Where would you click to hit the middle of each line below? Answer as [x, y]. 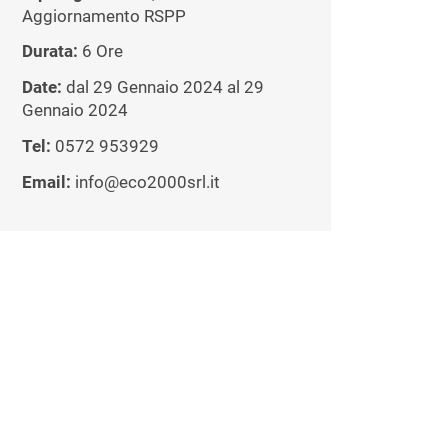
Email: [48, 182]
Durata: [52, 52]
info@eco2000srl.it [147, 182]
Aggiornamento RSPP [104, 16]
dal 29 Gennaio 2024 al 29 [163, 88]
